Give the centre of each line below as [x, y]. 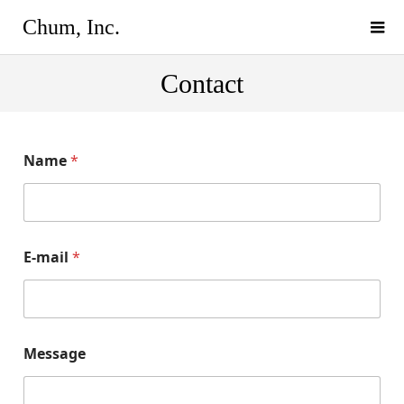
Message [54, 353]
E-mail [47, 257]
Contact [202, 83]
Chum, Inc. [71, 27]
